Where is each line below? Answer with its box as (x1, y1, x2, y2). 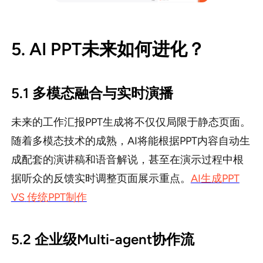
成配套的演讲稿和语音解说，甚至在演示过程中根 (11, 153, 244, 167)
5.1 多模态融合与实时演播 (11, 85, 173, 102)
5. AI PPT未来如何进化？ (11, 38, 205, 60)
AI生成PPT (190, 172, 240, 186)
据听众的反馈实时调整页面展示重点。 (11, 172, 191, 186)
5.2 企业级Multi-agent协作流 (11, 231, 194, 248)
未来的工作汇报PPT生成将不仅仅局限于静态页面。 (11, 116, 251, 129)
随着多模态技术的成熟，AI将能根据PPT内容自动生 (11, 134, 250, 148)
